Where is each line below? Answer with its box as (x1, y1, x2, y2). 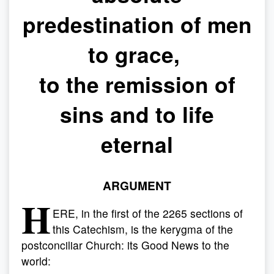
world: (21, 253, 51, 268)
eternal (101, 128, 173, 160)
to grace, (88, 39, 186, 70)
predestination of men (22, 9, 252, 40)
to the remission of (39, 68, 235, 100)
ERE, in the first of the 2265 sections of (53, 206, 243, 221)
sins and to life (60, 98, 214, 130)
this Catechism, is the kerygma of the (53, 221, 233, 237)
